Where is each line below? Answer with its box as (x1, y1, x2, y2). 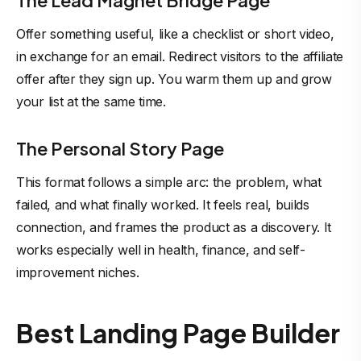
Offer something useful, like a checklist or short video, (16, 26, 334, 42)
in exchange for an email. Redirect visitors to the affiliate (16, 48, 344, 64)
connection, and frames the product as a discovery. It (16, 219, 332, 235)
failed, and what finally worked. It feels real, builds (16, 197, 309, 213)
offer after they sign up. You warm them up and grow (16, 71, 332, 87)
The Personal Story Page (16, 137, 224, 160)
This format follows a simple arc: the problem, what (16, 174, 322, 190)
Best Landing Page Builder (16, 317, 340, 349)
